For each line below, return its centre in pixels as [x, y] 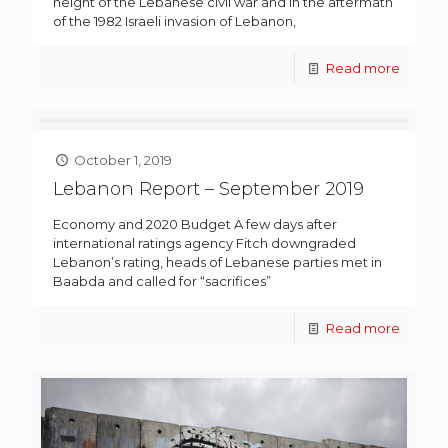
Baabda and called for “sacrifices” [162, 281]
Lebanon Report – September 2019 [208, 189]
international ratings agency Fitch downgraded [204, 243]
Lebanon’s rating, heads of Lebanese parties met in [217, 262]
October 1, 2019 [123, 160]
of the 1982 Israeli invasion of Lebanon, [174, 21]
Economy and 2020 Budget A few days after [195, 224]
